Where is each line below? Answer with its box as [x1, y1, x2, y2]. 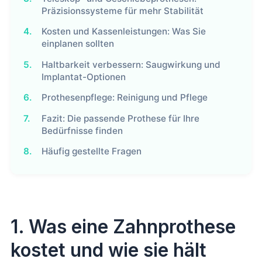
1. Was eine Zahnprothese [11, 215, 236, 238]
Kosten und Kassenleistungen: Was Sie [42, 26, 206, 37]
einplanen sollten [42, 38, 115, 50]
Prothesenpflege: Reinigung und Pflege [42, 92, 208, 104]
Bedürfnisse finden [42, 125, 123, 136]
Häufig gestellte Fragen [42, 145, 142, 157]
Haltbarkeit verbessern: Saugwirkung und [42, 58, 221, 70]
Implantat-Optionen [42, 71, 126, 82]
